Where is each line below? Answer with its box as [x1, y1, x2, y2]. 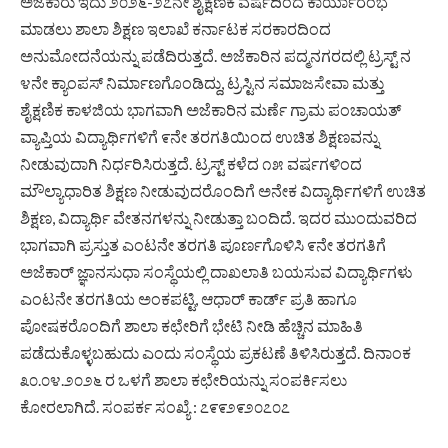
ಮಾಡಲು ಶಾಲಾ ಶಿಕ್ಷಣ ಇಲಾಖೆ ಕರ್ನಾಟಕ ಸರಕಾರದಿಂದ [20, 18, 331, 38]
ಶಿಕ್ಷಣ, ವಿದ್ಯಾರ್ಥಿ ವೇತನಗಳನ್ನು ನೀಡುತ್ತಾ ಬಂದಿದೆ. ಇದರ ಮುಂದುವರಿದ [20, 207, 417, 227]
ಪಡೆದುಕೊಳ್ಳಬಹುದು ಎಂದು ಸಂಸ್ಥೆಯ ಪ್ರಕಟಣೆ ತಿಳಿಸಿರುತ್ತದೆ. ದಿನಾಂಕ [20, 342, 411, 362]
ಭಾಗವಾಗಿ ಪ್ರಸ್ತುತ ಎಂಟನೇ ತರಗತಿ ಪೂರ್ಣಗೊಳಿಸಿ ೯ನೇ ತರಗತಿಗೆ [20, 234, 386, 254]
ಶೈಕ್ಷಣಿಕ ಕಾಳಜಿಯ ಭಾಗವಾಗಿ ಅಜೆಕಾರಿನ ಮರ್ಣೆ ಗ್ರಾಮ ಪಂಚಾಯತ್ [20, 99, 401, 119]
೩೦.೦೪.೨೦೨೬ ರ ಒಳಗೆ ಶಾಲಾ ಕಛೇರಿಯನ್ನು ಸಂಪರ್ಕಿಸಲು [20, 369, 347, 389]
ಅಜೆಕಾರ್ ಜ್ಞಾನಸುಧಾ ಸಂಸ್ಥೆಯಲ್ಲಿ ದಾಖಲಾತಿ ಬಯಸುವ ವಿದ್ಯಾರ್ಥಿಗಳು [20, 261, 413, 281]
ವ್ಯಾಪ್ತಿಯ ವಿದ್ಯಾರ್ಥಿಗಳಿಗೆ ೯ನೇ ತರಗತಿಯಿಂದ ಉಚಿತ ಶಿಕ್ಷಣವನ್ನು [20, 126, 379, 146]
